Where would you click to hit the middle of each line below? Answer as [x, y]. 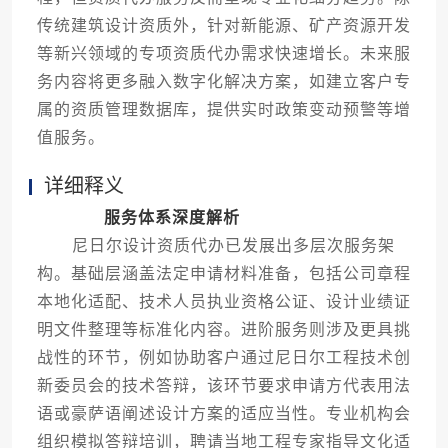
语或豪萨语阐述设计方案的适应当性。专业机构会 [223, 414]
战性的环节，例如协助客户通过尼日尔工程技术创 [223, 358]
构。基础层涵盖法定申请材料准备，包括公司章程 [223, 274]
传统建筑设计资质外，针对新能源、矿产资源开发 [223, 26]
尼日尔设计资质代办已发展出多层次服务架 [215, 246]
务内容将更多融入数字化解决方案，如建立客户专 [223, 82]
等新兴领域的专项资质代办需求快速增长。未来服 [223, 54]
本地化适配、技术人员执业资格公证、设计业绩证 [223, 302]
